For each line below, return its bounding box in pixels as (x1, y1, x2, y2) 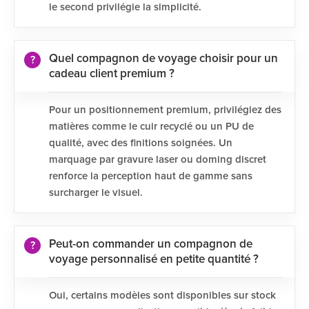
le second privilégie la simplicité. (49, 2, 201, 12)
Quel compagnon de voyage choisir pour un (49, 53, 278, 65)
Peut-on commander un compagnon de (49, 239, 252, 250)
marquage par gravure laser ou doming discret (49, 154, 266, 165)
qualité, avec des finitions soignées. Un (49, 138, 232, 148)
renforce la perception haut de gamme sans (49, 171, 252, 181)
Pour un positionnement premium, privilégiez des (49, 105, 281, 115)
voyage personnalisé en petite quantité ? (49, 254, 259, 266)
